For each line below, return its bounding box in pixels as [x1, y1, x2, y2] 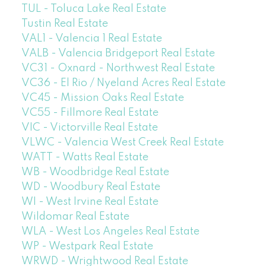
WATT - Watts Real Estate [21, 151, 148, 163]
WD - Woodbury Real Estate [21, 181, 160, 192]
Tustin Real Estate [21, 18, 108, 29]
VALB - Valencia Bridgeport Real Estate [21, 47, 215, 59]
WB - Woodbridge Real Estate [21, 166, 169, 178]
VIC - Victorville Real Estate [21, 122, 158, 133]
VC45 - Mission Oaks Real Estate [21, 92, 184, 103]
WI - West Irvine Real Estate [21, 196, 159, 207]
